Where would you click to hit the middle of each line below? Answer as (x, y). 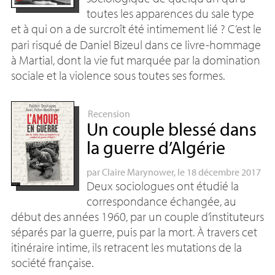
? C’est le (241, 29)
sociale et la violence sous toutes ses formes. (118, 75)
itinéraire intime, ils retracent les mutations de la (126, 247)
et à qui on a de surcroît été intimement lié (114, 29)
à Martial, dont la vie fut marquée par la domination (135, 60)
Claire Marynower (137, 172)
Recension (109, 114)
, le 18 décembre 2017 (217, 172)
